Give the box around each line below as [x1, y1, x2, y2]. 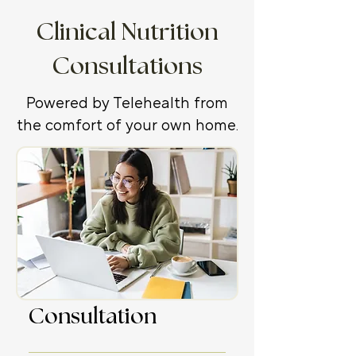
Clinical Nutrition [36, 21, 219, 44]
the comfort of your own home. [16, 115, 238, 136]
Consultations [52, 55, 203, 79]
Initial [29, 277, 83, 298]
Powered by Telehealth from [26, 93, 228, 114]
